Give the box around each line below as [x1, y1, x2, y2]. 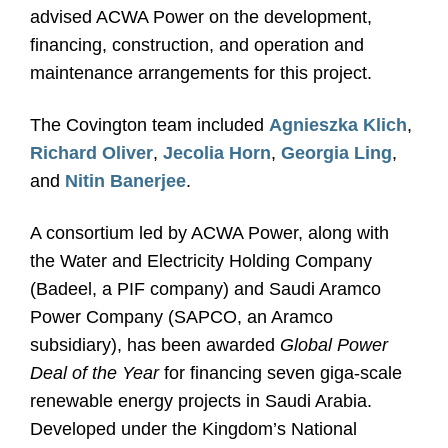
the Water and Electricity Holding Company [30, 251, 372, 271]
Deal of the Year [30, 363, 159, 383]
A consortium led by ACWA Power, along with [30, 223, 389, 243]
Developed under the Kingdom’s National [30, 419, 357, 439]
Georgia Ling [281, 143, 392, 163]
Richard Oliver [30, 143, 153, 163]
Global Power [280, 335, 388, 355]
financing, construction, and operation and [30, 35, 364, 55]
